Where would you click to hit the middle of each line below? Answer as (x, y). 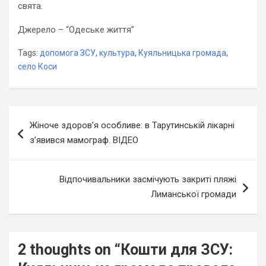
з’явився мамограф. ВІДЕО (84, 140)
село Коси (37, 66)
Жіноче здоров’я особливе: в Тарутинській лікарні (132, 125)
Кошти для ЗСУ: (177, 249)
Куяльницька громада (182, 53)
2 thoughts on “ (69, 249)
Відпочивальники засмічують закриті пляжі (148, 179)
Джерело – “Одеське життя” (76, 29)
